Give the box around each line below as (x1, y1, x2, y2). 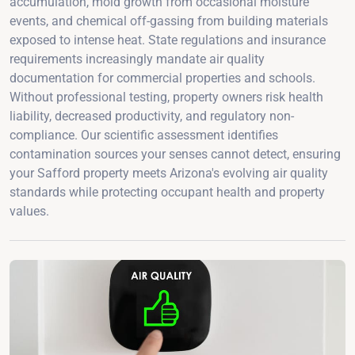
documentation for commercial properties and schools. (10, 70, 315, 86)
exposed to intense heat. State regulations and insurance (10, 32, 326, 48)
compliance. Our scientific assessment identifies (10, 127, 278, 143)
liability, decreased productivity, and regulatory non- (10, 108, 294, 124)
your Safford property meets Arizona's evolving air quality (10, 165, 328, 181)
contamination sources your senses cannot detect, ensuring (10, 146, 341, 162)
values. (10, 203, 49, 219)
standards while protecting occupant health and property (10, 184, 325, 200)
